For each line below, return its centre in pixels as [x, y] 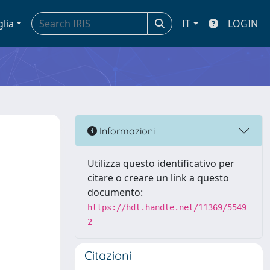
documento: [115, 192]
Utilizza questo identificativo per [161, 163]
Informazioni [126, 130]
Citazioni [108, 255]
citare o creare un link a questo [158, 178]
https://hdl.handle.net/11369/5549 [167, 207]
